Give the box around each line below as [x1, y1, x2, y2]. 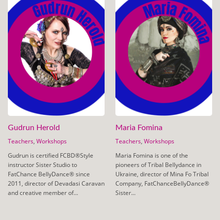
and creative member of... [7, 189, 78, 197]
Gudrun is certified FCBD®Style [7, 151, 93, 160]
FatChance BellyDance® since [7, 170, 90, 179]
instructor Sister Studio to [7, 161, 77, 169]
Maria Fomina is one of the [115, 151, 188, 160]
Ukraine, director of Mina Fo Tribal [115, 170, 209, 179]
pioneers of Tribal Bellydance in [115, 161, 201, 169]
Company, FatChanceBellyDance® [115, 179, 209, 188]
